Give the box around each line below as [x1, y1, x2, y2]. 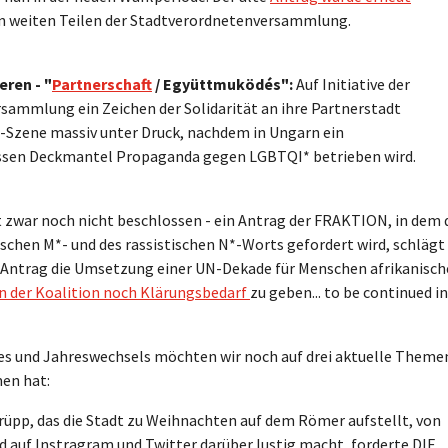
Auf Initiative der [293, 73, 410, 94]
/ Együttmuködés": [152, 73, 293, 94]
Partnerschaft [52, 73, 152, 94]
